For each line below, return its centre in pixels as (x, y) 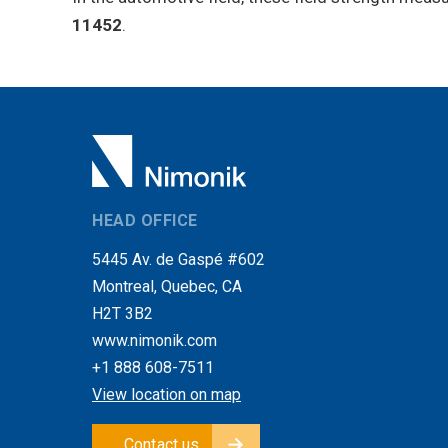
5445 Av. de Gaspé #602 (178, 259)
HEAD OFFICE (145, 220)
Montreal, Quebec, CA (167, 286)
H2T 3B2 (122, 313)
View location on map (166, 394)
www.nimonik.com (154, 340)
